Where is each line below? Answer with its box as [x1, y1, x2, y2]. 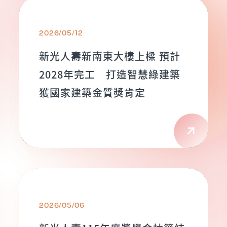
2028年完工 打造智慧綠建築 [39, 67, 180, 82]
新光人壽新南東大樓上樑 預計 [39, 49, 180, 63]
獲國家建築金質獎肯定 [39, 85, 145, 100]
